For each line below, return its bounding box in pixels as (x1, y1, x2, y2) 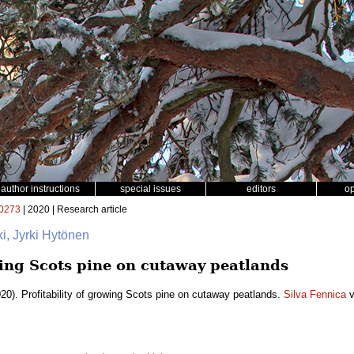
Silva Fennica (284, 288, 346, 300)
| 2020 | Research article (21, 204, 127, 215)
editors (247, 183, 276, 194)
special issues (120, 183, 181, 194)
